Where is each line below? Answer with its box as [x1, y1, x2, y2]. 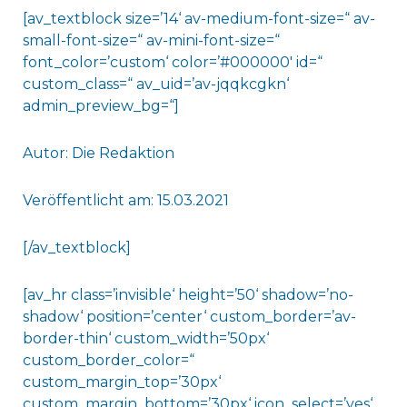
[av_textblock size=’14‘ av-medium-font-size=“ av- [22, 10, 375, 28]
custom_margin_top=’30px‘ [22, 373, 221, 392]
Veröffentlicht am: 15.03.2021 [22, 192, 229, 210]
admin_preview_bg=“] [22, 97, 179, 115]
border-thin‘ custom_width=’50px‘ [22, 330, 269, 348]
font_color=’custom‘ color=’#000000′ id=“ [22, 54, 323, 72]
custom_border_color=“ [22, 352, 194, 370]
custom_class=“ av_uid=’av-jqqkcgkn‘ [22, 75, 289, 94]
